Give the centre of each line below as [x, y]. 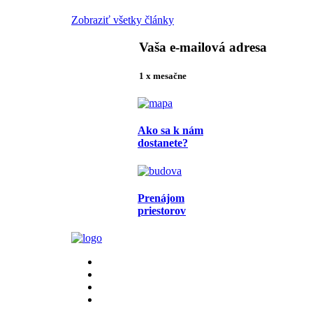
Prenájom [161, 198]
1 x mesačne [163, 75]
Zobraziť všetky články [123, 20]
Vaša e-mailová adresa [203, 47]
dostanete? [163, 143]
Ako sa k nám [170, 131]
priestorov [162, 210]
